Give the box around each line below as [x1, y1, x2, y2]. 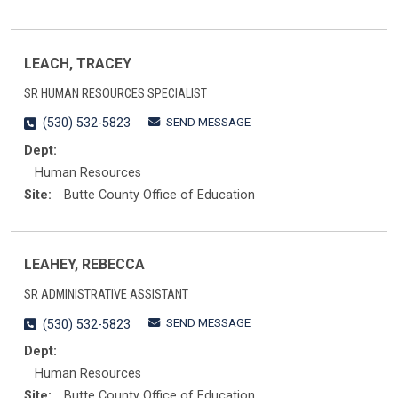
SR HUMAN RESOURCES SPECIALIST [24, 85, 207, 101]
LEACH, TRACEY [24, 54, 131, 72]
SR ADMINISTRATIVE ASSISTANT [24, 287, 188, 303]
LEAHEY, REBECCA [24, 256, 145, 274]
